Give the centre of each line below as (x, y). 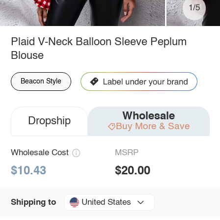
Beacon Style (41, 81)
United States (106, 202)
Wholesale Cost (40, 153)
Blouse (27, 56)
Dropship (49, 121)
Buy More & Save (153, 126)
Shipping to (33, 202)
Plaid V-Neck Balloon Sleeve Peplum (98, 42)
